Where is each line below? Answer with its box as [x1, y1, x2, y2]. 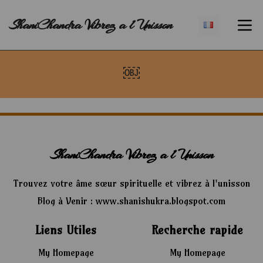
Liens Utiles [35, 222, 96, 237]
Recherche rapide [151, 222, 243, 237]
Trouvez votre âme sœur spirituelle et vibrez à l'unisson [13, 177, 250, 189]
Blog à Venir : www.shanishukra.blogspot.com [38, 195, 225, 207]
